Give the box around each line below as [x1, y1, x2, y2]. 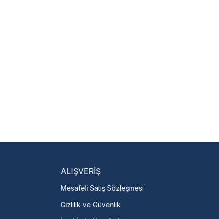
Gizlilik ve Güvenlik [61, 200, 121, 209]
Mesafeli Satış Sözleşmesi [61, 184, 144, 192]
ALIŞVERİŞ [61, 166, 101, 176]
